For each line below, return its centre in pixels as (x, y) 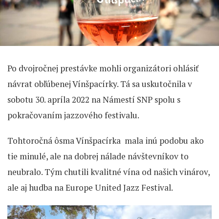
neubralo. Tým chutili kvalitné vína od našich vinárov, (109, 172)
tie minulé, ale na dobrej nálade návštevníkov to (98, 156)
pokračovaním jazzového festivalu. (73, 115)
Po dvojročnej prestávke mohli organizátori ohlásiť (103, 68)
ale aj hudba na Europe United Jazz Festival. (90, 188)
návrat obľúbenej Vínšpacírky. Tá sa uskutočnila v (100, 84)
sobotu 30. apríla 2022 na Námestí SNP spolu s (94, 100)
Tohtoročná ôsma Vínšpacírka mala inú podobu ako (106, 141)
